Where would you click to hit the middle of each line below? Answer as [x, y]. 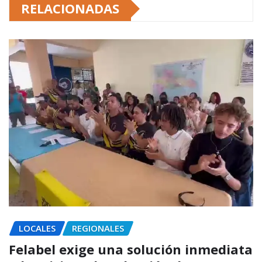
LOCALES [37, 228]
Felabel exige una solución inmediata [131, 249]
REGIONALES [98, 228]
